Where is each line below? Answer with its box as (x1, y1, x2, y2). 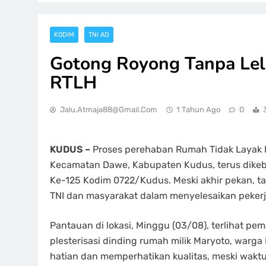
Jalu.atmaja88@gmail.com (60, 105, 157, 114)
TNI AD (88, 31, 109, 39)
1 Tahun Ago (176, 105, 220, 114)
